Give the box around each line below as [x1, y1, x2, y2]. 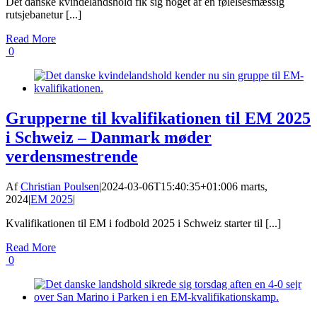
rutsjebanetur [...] [6, 8, 81, 21]
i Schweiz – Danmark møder [6, 128, 212, 147]
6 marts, [232, 180, 267, 193]
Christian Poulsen [21, 180, 99, 193]
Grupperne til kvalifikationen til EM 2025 [6, 109, 311, 128]
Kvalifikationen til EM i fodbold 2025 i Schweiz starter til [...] [6, 217, 281, 230]
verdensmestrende [6, 147, 138, 166]
